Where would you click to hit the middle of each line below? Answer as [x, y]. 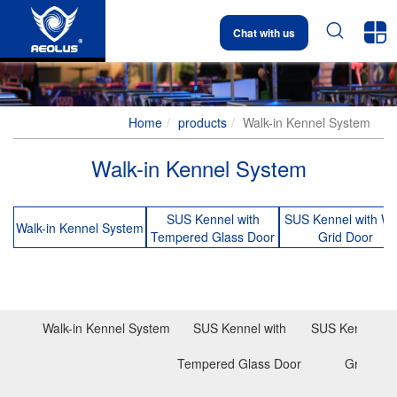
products [202, 122]
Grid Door [346, 236]
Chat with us [264, 32]
